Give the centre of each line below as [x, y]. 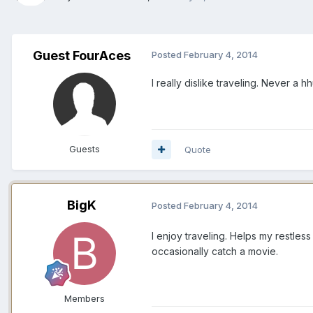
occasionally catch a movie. [215, 251]
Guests [85, 148]
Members [85, 298]
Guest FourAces [82, 55]
